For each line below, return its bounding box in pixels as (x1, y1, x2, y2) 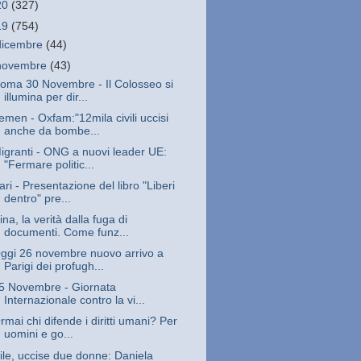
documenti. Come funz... (3, 226, 129, 239)
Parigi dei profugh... (3, 260, 104, 273)
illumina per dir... (3, 90, 88, 103)
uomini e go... (3, 328, 73, 341)
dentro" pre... (3, 192, 71, 205)
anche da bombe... (3, 124, 100, 137)
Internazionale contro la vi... (3, 294, 145, 307)
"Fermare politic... (3, 158, 94, 171)
